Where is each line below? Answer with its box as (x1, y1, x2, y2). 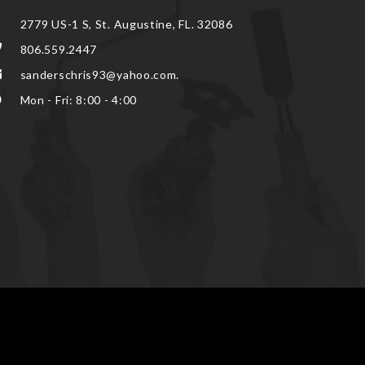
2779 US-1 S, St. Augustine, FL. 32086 (16, 17, 233, 32)
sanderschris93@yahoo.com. (16, 68, 180, 82)
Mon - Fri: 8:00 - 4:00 (16, 93, 138, 108)
